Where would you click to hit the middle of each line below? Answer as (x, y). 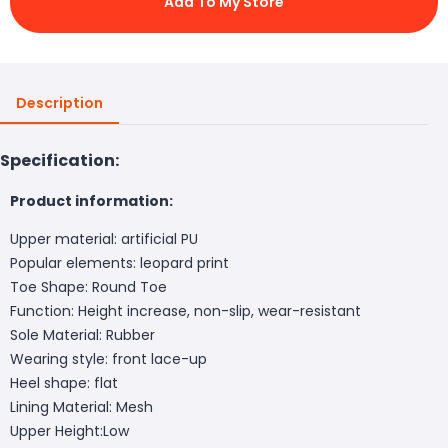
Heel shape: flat (64, 382)
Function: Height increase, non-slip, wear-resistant (185, 310)
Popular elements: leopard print (119, 262)
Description (59, 102)
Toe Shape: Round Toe (88, 286)
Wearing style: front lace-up (108, 358)
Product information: (91, 200)
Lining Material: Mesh (81, 406)
